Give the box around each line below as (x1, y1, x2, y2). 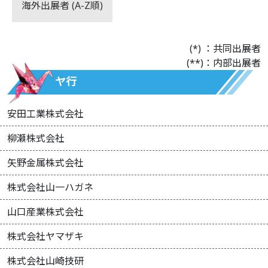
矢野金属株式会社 (7, 156, 84, 170)
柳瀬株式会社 (7, 132, 65, 145)
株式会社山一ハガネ (7, 181, 93, 194)
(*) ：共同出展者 (190, 42, 261, 56)
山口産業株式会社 (7, 205, 84, 219)
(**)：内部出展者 (187, 56, 261, 70)
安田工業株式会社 (7, 107, 84, 121)
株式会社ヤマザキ (7, 230, 84, 243)
